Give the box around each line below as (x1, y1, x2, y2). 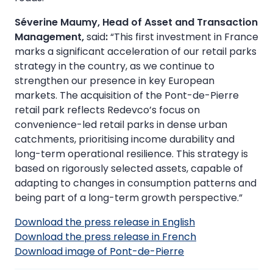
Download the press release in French (15, 230, 196, 244)
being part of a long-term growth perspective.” (15, 191, 243, 205)
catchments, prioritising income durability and (15, 132, 235, 147)
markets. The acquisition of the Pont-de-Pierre (15, 88, 239, 103)
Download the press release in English (15, 215, 195, 230)
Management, (15, 30, 87, 44)
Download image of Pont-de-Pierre (15, 244, 184, 259)
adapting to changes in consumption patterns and (15, 176, 257, 191)
